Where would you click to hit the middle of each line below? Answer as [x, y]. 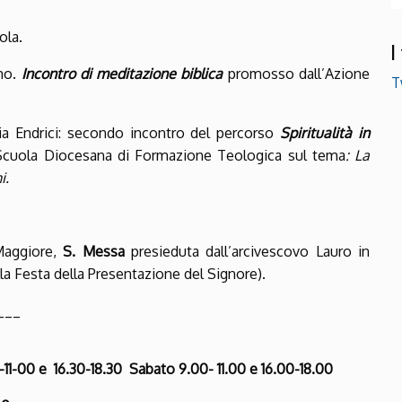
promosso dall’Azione [299, 74]
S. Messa [97, 252]
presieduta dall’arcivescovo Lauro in [251, 252]
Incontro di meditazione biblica [124, 74]
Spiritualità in [325, 133]
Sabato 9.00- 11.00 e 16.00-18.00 [231, 369]
